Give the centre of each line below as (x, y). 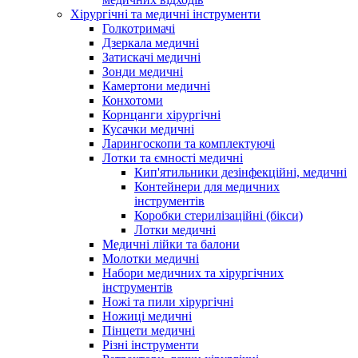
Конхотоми (133, 100)
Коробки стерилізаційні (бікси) (219, 215)
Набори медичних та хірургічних (193, 272)
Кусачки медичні (148, 129)
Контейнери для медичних (207, 186)
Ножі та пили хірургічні (168, 301)
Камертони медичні (156, 86)
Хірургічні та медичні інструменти (165, 14)
